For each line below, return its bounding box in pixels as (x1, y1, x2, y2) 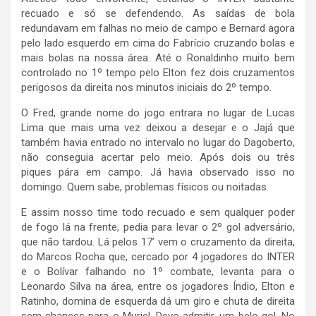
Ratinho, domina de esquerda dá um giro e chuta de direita (21, 295, 295, 308)
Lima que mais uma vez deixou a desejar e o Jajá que (21, 121, 295, 135)
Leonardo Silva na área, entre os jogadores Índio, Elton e (21, 280, 295, 293)
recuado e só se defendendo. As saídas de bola (21, 7, 295, 20)
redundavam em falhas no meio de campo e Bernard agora (21, 22, 295, 35)
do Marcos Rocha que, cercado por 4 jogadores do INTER (21, 250, 295, 264)
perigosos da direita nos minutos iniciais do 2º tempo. (21, 81, 272, 95)
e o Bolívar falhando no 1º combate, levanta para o (21, 265, 295, 279)
